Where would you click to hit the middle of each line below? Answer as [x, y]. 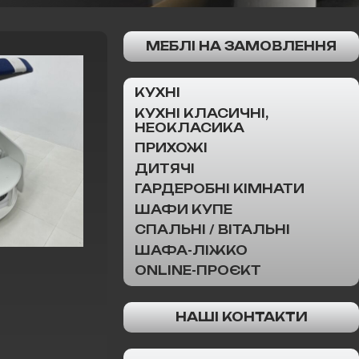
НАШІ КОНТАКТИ [241, 317]
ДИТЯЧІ [165, 168]
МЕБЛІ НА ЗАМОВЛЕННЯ [241, 46]
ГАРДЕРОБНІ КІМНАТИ [220, 189]
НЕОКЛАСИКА [190, 127]
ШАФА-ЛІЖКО [191, 250]
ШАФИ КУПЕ [184, 209]
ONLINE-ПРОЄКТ [198, 271]
